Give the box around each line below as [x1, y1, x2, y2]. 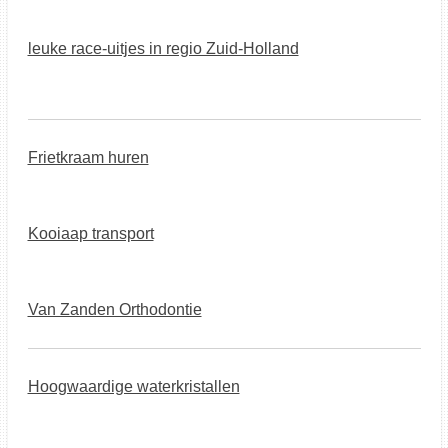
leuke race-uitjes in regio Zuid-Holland [27, 40, 299, 57]
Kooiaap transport [27, 225, 154, 242]
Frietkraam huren [27, 149, 149, 166]
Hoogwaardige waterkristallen [27, 378, 240, 395]
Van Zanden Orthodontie [27, 301, 202, 318]
